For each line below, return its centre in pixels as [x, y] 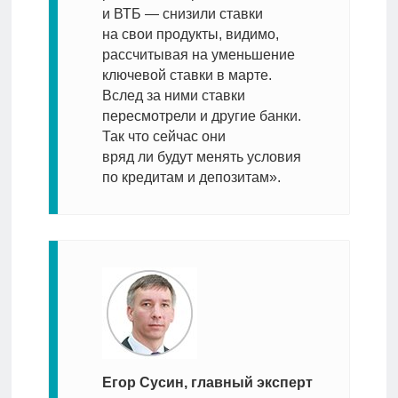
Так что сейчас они [163, 137]
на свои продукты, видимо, [190, 35]
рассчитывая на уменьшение [198, 55]
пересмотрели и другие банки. [201, 116]
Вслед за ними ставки [173, 96]
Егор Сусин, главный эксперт [207, 383]
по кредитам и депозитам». [191, 178]
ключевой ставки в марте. [187, 76]
